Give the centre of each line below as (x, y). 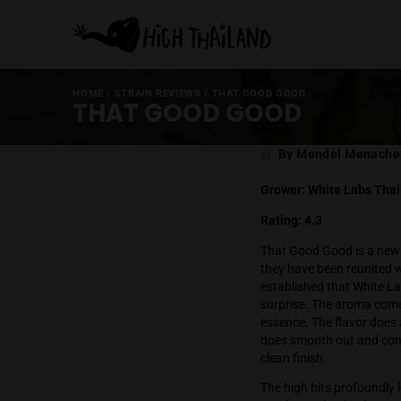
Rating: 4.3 (343, 259)
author (328, 201)
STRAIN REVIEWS (186, 110)
